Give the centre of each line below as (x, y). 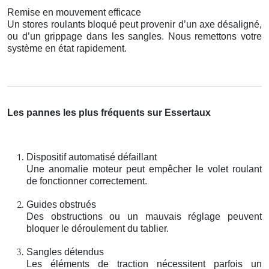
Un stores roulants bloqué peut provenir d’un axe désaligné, (134, 24)
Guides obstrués (61, 204)
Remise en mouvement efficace (74, 12)
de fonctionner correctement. (87, 181)
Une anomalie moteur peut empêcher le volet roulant (144, 169)
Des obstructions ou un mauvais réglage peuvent (144, 216)
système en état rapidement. (67, 48)
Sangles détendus (65, 252)
